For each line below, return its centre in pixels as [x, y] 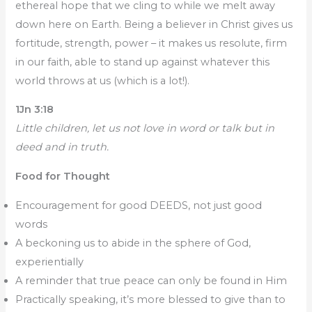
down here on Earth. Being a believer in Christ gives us [154, 24]
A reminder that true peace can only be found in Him [151, 280]
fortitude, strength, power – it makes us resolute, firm [151, 43]
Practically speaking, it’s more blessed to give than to [151, 299]
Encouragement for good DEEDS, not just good [139, 205]
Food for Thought [63, 177]
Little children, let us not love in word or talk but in [145, 128]
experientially [50, 262]
